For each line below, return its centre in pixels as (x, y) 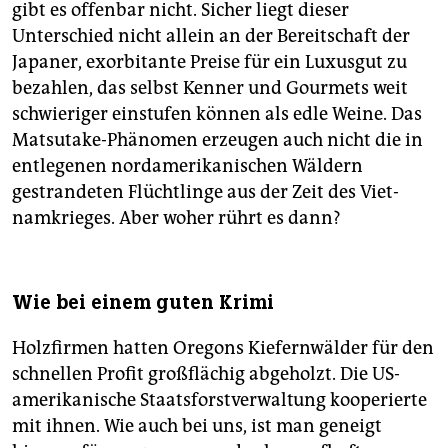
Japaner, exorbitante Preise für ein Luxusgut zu (209, 61)
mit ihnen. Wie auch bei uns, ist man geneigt (197, 425)
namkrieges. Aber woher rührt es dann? (176, 217)
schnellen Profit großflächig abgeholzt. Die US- (206, 373)
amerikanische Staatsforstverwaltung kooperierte (219, 399)
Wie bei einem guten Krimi (143, 302)
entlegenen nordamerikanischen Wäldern (187, 165)
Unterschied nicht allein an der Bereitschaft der (211, 35)
